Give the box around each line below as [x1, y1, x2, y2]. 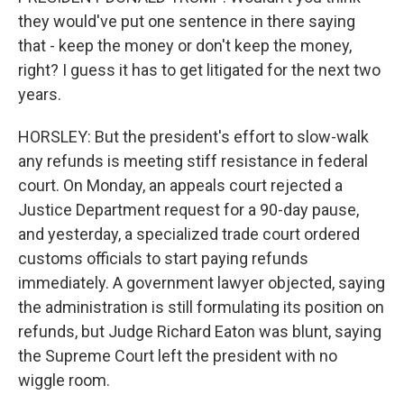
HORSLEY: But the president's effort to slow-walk [18, 127, 369, 146]
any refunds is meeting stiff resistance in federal [18, 151, 368, 170]
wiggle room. [18, 371, 110, 390]
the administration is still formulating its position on [18, 298, 384, 317]
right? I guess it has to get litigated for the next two [18, 60, 381, 79]
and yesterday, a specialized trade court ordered [18, 225, 360, 243]
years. [18, 85, 61, 104]
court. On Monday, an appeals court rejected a [18, 176, 343, 195]
